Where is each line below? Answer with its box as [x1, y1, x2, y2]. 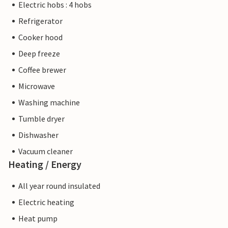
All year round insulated [18, 181, 100, 191]
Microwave [18, 81, 55, 92]
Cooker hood [18, 32, 63, 43]
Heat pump [18, 213, 58, 224]
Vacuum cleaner [18, 146, 73, 157]
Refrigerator [18, 16, 63, 26]
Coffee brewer [18, 65, 66, 75]
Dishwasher [18, 130, 59, 140]
